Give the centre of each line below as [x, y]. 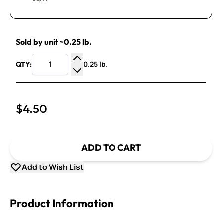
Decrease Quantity [111, 82]
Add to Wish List [53, 167]
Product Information [62, 203]
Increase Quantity [110, 70]
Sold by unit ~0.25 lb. [54, 42]
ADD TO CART [111, 147]
